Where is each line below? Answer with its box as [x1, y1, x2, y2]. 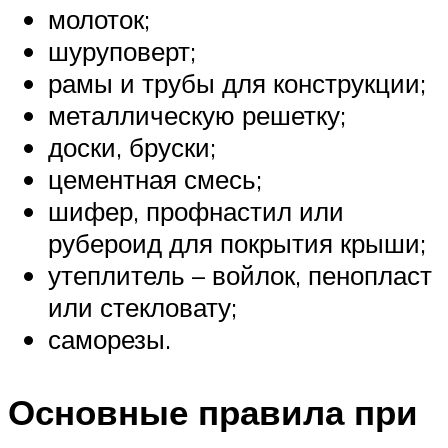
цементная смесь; [48, 163, 262, 195]
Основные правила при [8, 390, 418, 435]
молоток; [48, 3, 150, 35]
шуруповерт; [48, 35, 196, 67]
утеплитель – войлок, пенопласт [48, 259, 432, 291]
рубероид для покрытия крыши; [48, 227, 426, 259]
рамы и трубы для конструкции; [48, 67, 426, 99]
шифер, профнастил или [48, 195, 344, 227]
